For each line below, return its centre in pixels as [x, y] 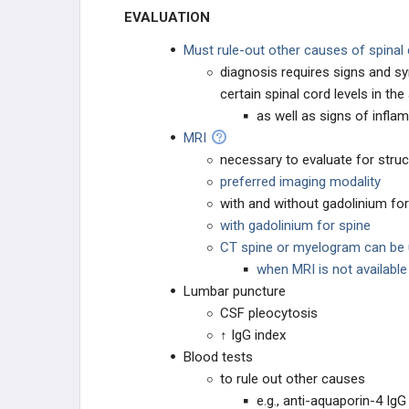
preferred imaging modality [300, 182]
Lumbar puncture [235, 291]
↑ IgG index [253, 335]
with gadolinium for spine [295, 225]
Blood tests [218, 357]
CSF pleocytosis [269, 313]
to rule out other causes [293, 379]
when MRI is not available [332, 269]
